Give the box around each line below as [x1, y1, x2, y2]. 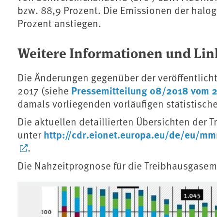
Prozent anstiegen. [17, 16, 101, 31]
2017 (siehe [17, 83, 71, 98]
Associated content [17, 180, 137, 200]
